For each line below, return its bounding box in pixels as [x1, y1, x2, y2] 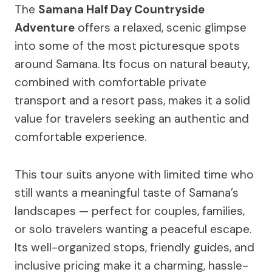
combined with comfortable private [15, 74, 206, 90]
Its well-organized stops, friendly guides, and [15, 239, 254, 255]
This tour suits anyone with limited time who [15, 166, 254, 182]
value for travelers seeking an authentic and [15, 110, 249, 126]
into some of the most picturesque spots [15, 38, 240, 53]
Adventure [15, 19, 75, 35]
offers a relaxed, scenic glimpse [75, 19, 246, 35]
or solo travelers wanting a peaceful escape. [15, 221, 251, 237]
